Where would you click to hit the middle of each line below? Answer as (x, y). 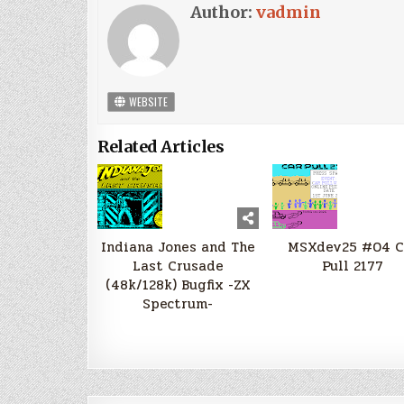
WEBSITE (147, 101)
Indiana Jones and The (178, 247)
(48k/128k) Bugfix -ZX (178, 285)
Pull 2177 (353, 266)
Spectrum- (178, 303)
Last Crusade (178, 266)
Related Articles (161, 146)
